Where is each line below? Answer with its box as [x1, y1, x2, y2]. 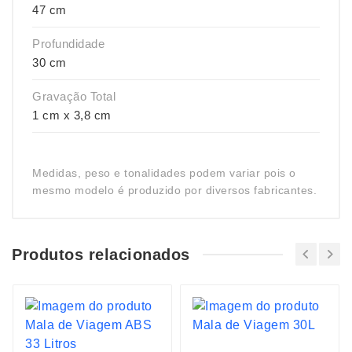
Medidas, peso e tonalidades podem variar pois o [32, 167, 296, 179]
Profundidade [32, 37, 104, 50]
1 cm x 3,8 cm [32, 108, 112, 122]
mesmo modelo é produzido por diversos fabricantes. [32, 184, 317, 196]
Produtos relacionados [12, 245, 190, 263]
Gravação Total [32, 90, 115, 103]
